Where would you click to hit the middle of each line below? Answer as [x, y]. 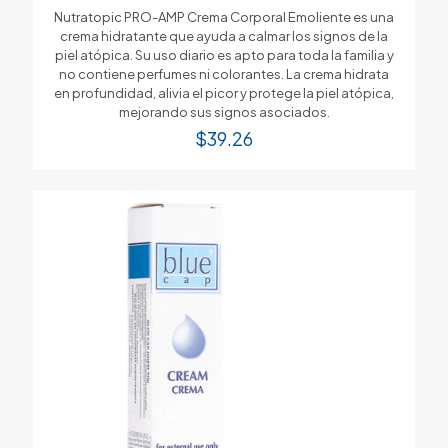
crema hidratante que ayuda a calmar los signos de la [224, 35]
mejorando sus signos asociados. [224, 111]
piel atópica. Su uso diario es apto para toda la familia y [224, 54]
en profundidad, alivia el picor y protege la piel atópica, [224, 92]
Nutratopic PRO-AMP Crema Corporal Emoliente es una [224, 16]
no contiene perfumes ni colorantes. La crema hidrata [224, 73]
